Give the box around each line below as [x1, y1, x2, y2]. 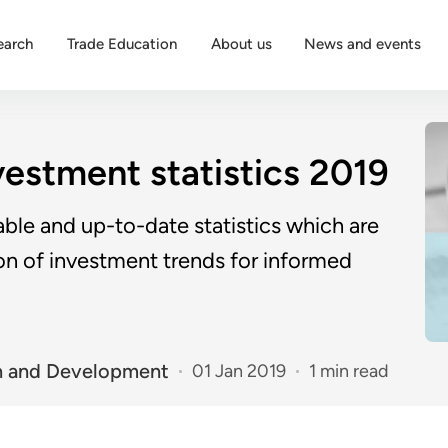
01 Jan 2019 [192, 360, 286, 383]
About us [211, 35, 272, 53]
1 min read [309, 360, 389, 383]
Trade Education [67, 35, 177, 53]
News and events [304, 35, 421, 53]
